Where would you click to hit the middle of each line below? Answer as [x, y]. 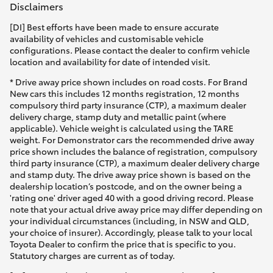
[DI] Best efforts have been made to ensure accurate [114, 27]
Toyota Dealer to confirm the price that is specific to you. [123, 244]
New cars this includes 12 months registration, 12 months [125, 94]
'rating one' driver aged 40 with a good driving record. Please [132, 198]
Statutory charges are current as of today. [92, 256]
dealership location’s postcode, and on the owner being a [126, 186]
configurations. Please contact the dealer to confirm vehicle [130, 50]
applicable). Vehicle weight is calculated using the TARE [122, 128]
